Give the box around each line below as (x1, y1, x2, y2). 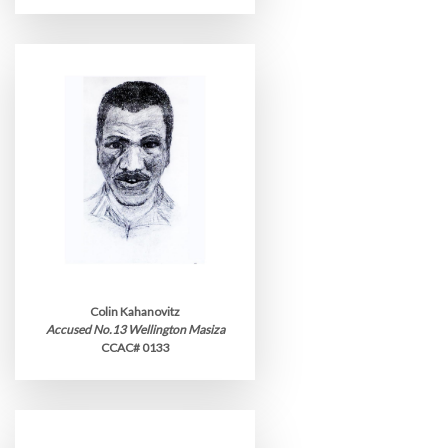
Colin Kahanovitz (90, 304, 180, 319)
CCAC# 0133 (100, 340, 170, 355)
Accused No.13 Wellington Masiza (45, 322, 225, 337)
